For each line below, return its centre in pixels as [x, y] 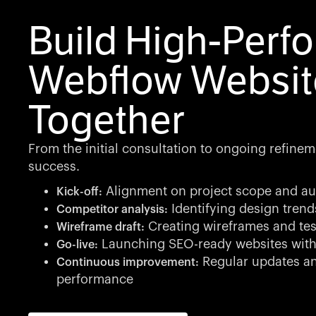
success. [54, 166]
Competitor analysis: [112, 209]
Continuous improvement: [128, 262]
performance [95, 279]
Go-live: [77, 245]
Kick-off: [79, 192]
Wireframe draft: [101, 227]
